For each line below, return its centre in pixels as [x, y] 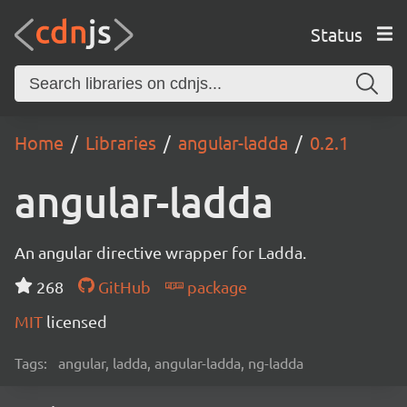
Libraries [121, 142]
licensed [77, 321]
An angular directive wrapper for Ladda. [160, 252]
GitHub [122, 287]
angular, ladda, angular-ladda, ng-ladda [181, 362]
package [215, 287]
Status [336, 34]
